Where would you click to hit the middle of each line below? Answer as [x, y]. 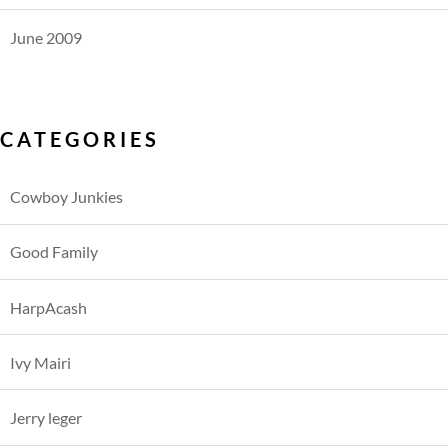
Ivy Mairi [40, 362]
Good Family [54, 252]
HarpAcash [48, 307]
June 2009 [46, 38]
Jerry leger [46, 418]
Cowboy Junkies [66, 197]
